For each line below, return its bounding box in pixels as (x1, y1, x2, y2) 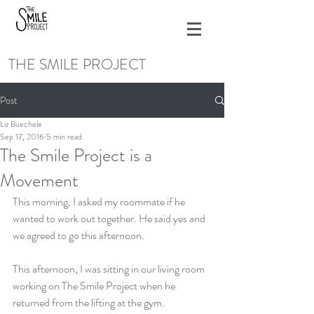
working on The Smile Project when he (13, 278, 177, 294)
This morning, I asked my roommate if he (13, 193, 187, 210)
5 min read (46, 130, 82, 143)
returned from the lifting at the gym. (13, 294, 165, 310)
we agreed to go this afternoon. (13, 227, 144, 243)
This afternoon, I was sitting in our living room (13, 261, 207, 277)
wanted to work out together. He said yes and (13, 210, 207, 226)
